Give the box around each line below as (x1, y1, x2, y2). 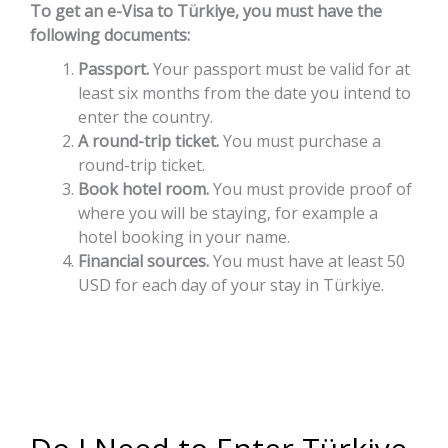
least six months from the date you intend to (78, 82, 411, 105)
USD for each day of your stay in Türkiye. (78, 274, 384, 297)
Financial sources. (78, 250, 209, 273)
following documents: (30, 24, 190, 47)
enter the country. (78, 106, 213, 129)
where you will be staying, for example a (78, 202, 378, 225)
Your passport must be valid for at (149, 58, 410, 81)
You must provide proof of (209, 178, 412, 201)
